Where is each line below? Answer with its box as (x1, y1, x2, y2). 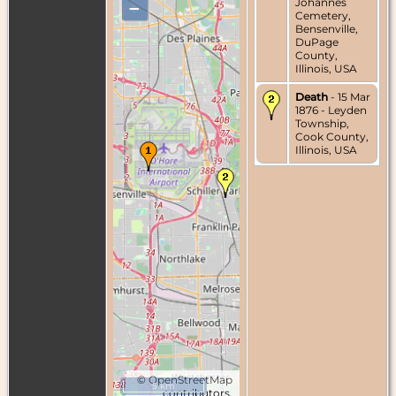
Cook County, (295, 129, 369, 143)
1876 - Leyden (295, 103, 367, 117)
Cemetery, (295, 8, 351, 22)
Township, (295, 116, 349, 130)
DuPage (295, 34, 339, 49)
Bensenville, (295, 21, 358, 35)
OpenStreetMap (148, 372, 232, 386)
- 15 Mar (328, 89, 370, 103)
